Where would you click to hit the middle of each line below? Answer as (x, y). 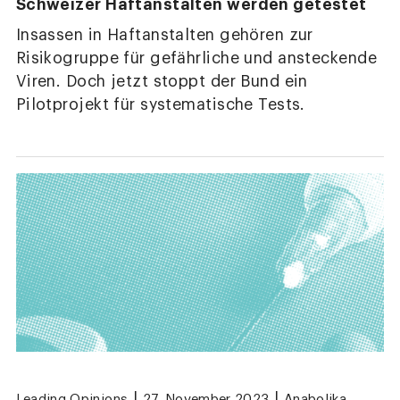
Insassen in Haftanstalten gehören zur (164, 35)
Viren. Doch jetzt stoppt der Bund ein (162, 81)
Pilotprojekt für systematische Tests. (160, 104)
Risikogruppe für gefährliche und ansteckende (196, 58)
